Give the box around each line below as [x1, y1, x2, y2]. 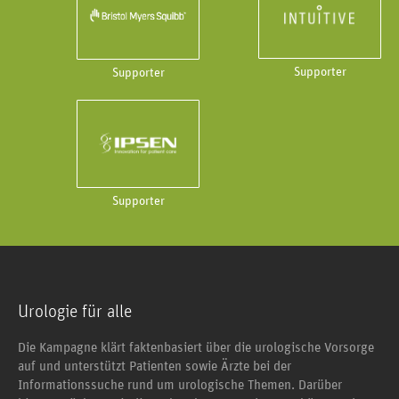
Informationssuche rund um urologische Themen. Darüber [18, 378, 342, 392]
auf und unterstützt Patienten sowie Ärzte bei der [18, 359, 291, 373]
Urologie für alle [18, 302, 132, 321]
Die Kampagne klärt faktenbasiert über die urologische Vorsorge [18, 340, 374, 354]
